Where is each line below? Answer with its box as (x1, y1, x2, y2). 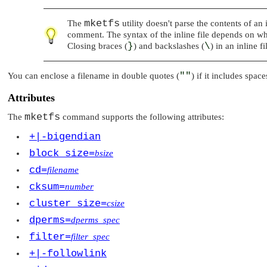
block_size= (29, 147, 95, 159)
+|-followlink (29, 247, 107, 259)
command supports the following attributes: (60, 112, 224, 122)
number (65, 181, 94, 191)
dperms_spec (71, 215, 120, 225)
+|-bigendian (29, 131, 101, 142)
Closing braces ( (67, 41, 128, 51)
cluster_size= (29, 197, 107, 209)
